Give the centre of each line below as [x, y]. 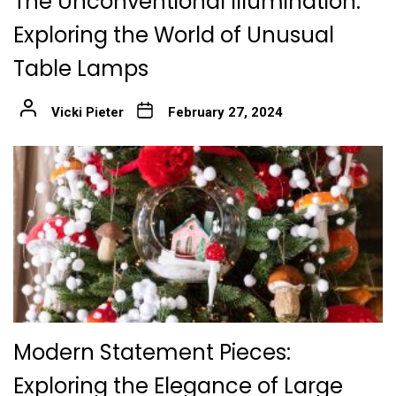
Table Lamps [81, 68]
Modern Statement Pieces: [152, 352]
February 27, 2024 [225, 112]
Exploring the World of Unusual [174, 34]
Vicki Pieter [87, 112]
